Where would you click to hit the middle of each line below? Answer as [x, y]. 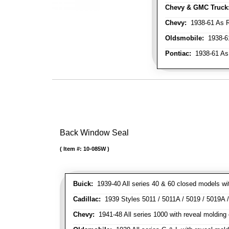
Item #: [73, 149]
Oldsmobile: [185, 38]
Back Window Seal [94, 133]
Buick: [83, 184]
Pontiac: [178, 53]
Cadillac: [87, 199]
